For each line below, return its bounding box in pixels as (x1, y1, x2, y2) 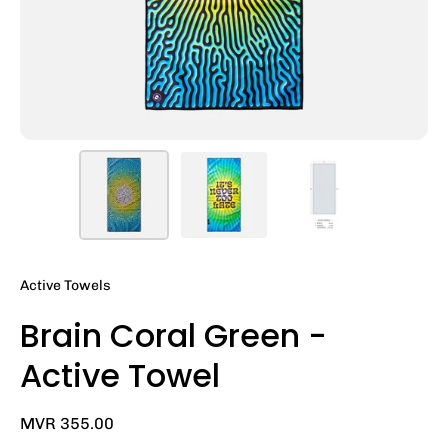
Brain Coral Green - (20, 313, 327, 359)
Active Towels (20, 277, 111, 295)
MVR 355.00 (20, 414, 114, 434)
